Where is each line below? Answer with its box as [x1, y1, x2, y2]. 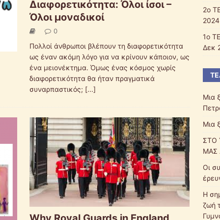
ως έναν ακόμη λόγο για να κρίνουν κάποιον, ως [29, 52, 190, 61]
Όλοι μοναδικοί [29, 11, 104, 23]
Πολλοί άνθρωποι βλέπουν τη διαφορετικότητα [29, 41, 183, 50]
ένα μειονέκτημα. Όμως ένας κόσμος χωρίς [29, 63, 176, 72]
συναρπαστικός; [29, 84, 85, 93]
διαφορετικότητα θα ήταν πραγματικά [29, 74, 155, 82]
